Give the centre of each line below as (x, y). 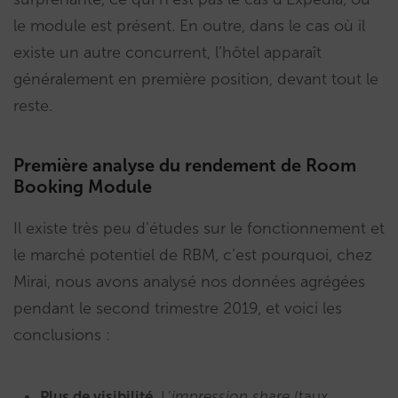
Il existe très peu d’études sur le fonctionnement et (199, 229)
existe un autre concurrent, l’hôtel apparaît (167, 53)
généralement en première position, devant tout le (196, 80)
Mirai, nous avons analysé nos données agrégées (189, 282)
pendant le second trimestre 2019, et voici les (178, 309)
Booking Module (83, 187)
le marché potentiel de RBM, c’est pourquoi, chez (193, 255)
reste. (33, 106)
